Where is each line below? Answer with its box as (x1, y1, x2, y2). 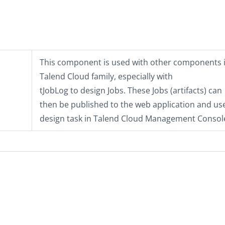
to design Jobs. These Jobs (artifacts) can (68, 85, 222, 96)
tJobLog (40, 85, 68, 96)
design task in (40, 113, 93, 124)
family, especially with (89, 71, 173, 82)
